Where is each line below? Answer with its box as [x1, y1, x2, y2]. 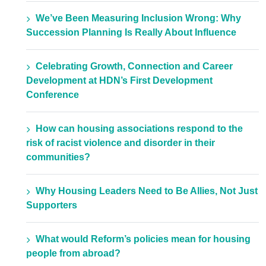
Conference [26, 90, 79, 100]
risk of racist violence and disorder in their [26, 138, 215, 148]
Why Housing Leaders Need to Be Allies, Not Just [36, 186, 258, 197]
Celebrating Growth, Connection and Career [36, 61, 233, 72]
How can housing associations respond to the [36, 123, 243, 134]
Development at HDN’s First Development [26, 75, 213, 86]
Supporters [26, 200, 77, 211]
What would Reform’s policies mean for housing [36, 234, 251, 245]
